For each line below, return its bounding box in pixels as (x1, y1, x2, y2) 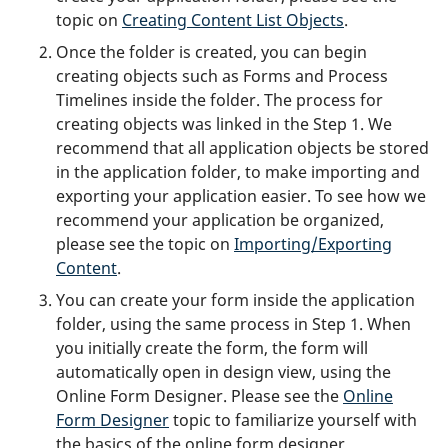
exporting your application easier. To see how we (56, 184, 426, 207)
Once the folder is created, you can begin (56, 40, 367, 63)
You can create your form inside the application (56, 288, 415, 311)
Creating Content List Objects (122, 8, 344, 31)
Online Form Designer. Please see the (56, 384, 343, 407)
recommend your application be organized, (56, 208, 384, 231)
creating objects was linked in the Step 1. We (56, 112, 392, 135)
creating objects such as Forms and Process (56, 64, 388, 87)
